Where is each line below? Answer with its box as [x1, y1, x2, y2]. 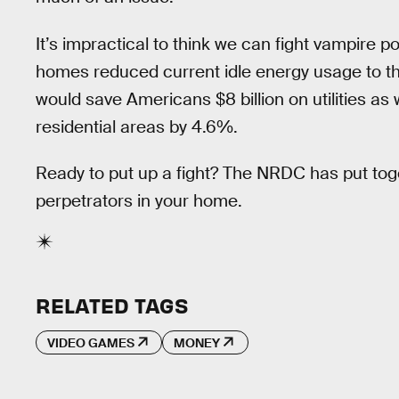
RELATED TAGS [36, 291, 188, 318]
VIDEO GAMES [47, 334, 134, 351]
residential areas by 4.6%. [36, 115, 238, 138]
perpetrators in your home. [36, 190, 242, 213]
